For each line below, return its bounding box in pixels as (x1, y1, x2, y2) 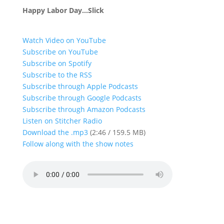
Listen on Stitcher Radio (22, 116, 102, 125)
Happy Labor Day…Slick (22, 5, 104, 15)
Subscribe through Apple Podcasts (22, 81, 138, 91)
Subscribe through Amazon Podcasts (22, 104, 145, 114)
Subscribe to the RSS (22, 70, 92, 79)
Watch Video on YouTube (22, 35, 106, 45)
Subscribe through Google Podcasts (22, 93, 141, 102)
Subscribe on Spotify (22, 58, 91, 68)
